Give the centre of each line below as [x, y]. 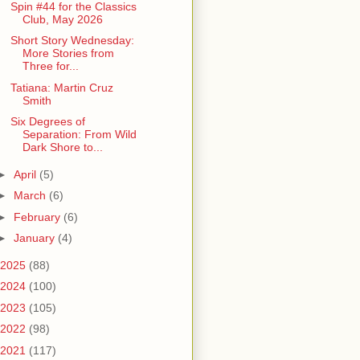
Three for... [50, 66]
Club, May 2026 [62, 19]
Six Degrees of [47, 122]
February [38, 217]
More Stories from [68, 53]
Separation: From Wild [79, 135]
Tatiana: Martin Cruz [61, 87]
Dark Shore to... [62, 147]
